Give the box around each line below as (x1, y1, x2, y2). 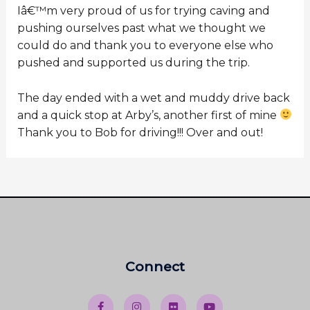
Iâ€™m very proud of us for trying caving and (17, 4, 270, 18)
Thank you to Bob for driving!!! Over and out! (17, 125, 263, 139)
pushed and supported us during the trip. (17, 56, 250, 70)
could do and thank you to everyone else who (17, 39, 273, 53)
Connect (125, 258, 185, 275)
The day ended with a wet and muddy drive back (17, 91, 290, 104)
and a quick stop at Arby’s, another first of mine (17, 108, 280, 122)
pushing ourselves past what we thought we (17, 21, 266, 35)
